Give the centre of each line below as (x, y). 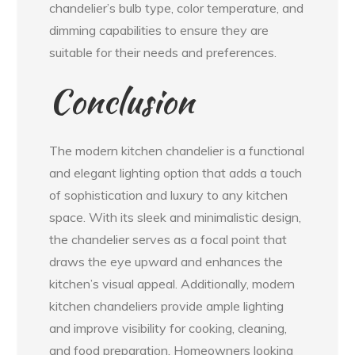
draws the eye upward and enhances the (166, 261)
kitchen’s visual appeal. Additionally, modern (172, 283)
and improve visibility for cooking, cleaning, (168, 328)
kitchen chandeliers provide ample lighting (167, 305)
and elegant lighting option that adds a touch (176, 172)
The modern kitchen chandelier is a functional (177, 150)
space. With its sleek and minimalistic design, (176, 217)
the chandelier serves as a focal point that (168, 239)
